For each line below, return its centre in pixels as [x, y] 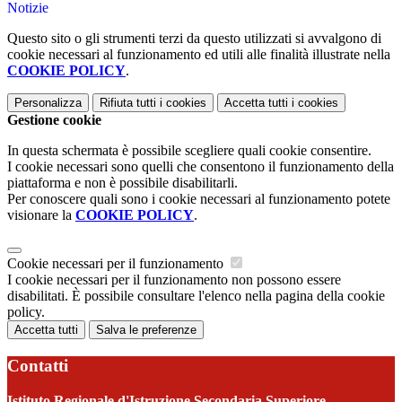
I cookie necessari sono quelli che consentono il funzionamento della [201, 167]
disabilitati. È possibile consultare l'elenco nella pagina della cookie [196, 296]
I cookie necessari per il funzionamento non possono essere [174, 280]
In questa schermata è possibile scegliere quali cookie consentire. [189, 151]
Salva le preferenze [146, 330]
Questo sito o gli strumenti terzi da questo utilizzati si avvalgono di [194, 39]
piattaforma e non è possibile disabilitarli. [122, 183]
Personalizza [48, 103]
